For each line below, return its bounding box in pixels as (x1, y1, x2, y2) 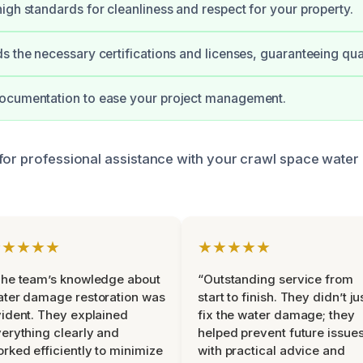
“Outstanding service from (198, 271, 353, 288)
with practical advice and (198, 343, 345, 359)
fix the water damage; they (198, 307, 355, 323)
